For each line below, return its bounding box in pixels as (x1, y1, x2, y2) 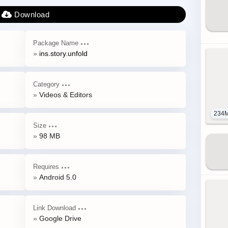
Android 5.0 (39, 173, 76, 181)
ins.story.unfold (39, 49, 88, 58)
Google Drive (39, 214, 81, 222)
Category (33, 80, 60, 88)
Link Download (33, 204, 76, 212)
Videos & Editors (39, 91, 92, 99)
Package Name (33, 39, 78, 47)
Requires (33, 163, 59, 170)
